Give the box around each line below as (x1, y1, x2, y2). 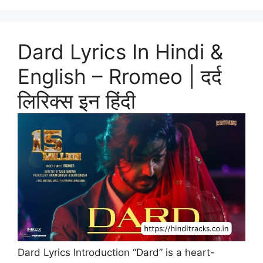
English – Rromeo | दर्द (18, 64, 222, 89)
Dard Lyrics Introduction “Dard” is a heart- (18, 247, 215, 259)
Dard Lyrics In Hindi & (18, 39, 223, 64)
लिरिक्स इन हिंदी (18, 89, 136, 113)
